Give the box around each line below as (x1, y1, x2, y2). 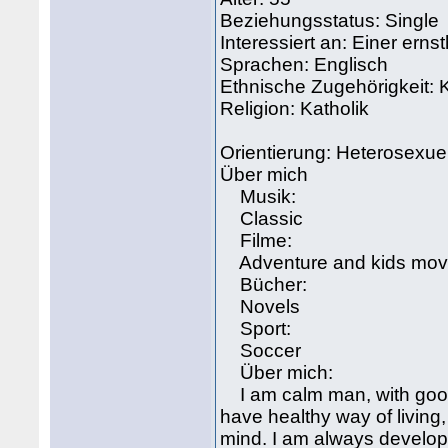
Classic (220, 208, 304, 229)
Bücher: (220, 274, 308, 295)
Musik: (220, 186, 297, 207)
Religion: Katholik (220, 98, 370, 119)
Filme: (220, 230, 293, 251)
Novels (220, 296, 301, 317)
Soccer (220, 340, 302, 361)
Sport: (220, 318, 292, 339)
